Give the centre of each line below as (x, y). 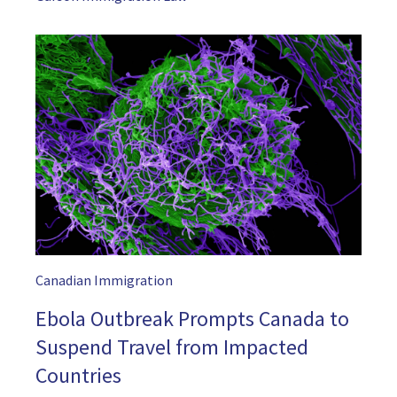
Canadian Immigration (104, 280)
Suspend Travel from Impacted (172, 347)
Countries (78, 376)
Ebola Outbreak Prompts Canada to (192, 319)
